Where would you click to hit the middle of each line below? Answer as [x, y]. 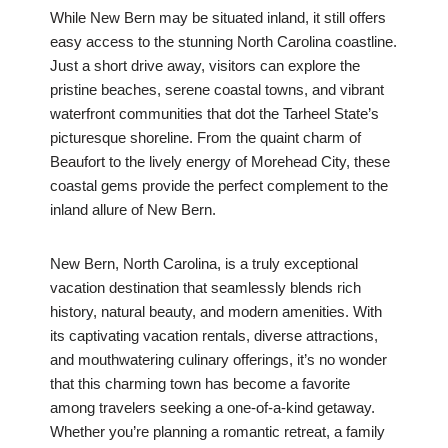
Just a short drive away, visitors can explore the [205, 66]
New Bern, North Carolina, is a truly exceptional [204, 264]
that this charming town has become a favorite [200, 384]
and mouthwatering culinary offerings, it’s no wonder [218, 360]
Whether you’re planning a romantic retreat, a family [217, 432]
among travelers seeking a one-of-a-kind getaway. [212, 408]
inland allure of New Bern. [133, 210]
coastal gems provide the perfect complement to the [219, 186]
